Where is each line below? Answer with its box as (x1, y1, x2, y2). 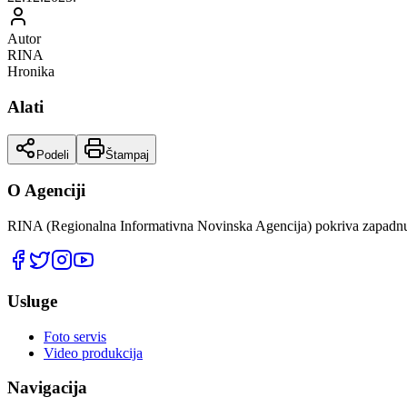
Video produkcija (44, 344, 143, 361)
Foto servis (44, 328, 106, 344)
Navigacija (7, 378, 87, 398)
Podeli (36, 147, 69, 162)
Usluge (7, 291, 57, 311)
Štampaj (105, 147, 149, 162)
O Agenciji (7, 181, 85, 201)
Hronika (7, 64, 55, 80)
